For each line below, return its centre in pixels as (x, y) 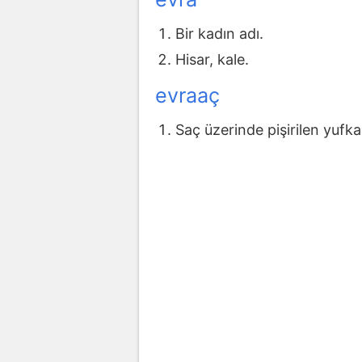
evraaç (187, 95)
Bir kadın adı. (219, 34)
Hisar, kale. (212, 60)
